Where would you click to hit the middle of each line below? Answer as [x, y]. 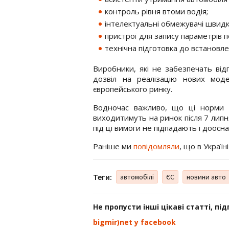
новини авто [206, 177]
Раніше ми [113, 146]
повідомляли [156, 146]
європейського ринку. [133, 89]
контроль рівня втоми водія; [156, 11]
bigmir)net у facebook [134, 222]
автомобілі [137, 177]
